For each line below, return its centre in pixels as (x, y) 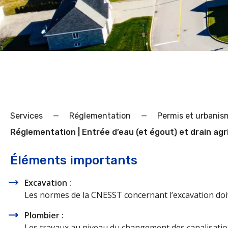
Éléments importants (74, 160)
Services (26, 116)
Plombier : (44, 215)
